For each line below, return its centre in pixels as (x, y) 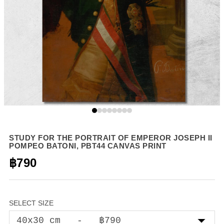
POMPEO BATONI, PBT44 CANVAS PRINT (88, 145)
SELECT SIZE (31, 203)
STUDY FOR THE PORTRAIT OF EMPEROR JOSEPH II (111, 137)
